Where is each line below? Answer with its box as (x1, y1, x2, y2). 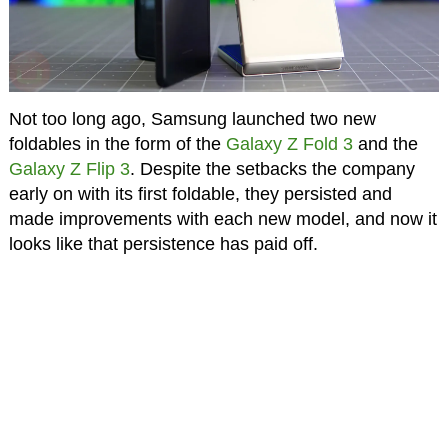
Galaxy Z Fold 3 (225, 133, 353, 154)
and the (352, 133, 418, 154)
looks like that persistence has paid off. (8, 233, 318, 254)
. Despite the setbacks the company (129, 158, 415, 179)
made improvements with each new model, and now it (8, 208, 437, 229)
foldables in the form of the (8, 133, 226, 154)
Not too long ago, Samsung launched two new (8, 108, 376, 129)
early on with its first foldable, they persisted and (8, 183, 392, 204)
